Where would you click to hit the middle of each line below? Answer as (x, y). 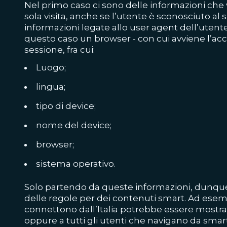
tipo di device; (66, 106)
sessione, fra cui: (61, 50)
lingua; (51, 87)
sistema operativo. (76, 164)
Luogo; (51, 68)
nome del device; (74, 125)
